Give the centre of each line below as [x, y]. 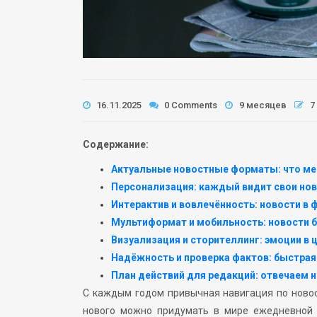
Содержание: [116, 144]
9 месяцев [263, 105]
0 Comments [190, 105]
